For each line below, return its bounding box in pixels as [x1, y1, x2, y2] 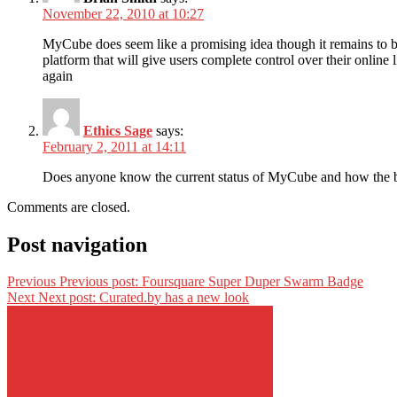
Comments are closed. [7, 198, 130, 214]
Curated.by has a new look [99, 290, 249, 306]
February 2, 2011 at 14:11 [43, 138, 186, 154]
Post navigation [7, 232, 147, 256]
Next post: [38, 290, 96, 306]
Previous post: [59, 274, 138, 290]
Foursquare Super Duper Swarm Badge [142, 274, 363, 290]
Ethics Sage [83, 122, 152, 138]
